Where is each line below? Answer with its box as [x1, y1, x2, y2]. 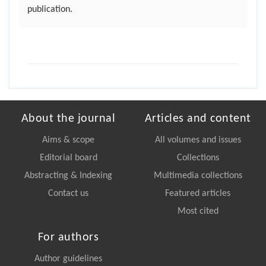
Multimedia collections [153, 171, 242, 181]
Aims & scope [42, 135, 94, 145]
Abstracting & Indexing [24, 171, 112, 181]
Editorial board [39, 153, 97, 163]
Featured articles [165, 189, 230, 199]
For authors [37, 232, 99, 244]
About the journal [21, 113, 116, 125]
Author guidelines [34, 254, 102, 264]
